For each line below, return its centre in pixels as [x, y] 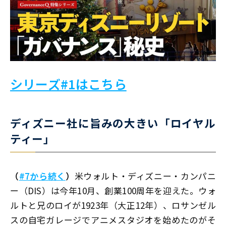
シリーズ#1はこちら [68, 84]
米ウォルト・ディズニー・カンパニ [145, 176]
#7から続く [42, 176]
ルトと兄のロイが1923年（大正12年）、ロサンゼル [113, 205]
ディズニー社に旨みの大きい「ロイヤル [113, 123]
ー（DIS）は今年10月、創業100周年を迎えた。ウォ [113, 191]
